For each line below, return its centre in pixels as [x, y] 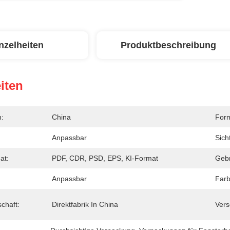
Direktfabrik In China [85, 204]
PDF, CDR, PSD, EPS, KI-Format [105, 158]
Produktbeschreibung [168, 45]
